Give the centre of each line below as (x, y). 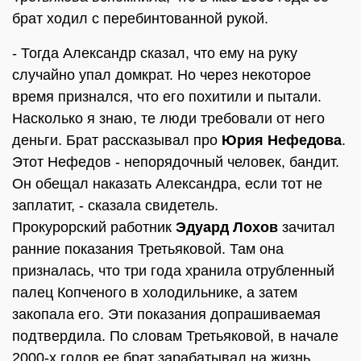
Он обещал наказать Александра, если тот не (167, 184)
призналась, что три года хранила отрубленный (173, 271)
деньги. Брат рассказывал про (117, 140)
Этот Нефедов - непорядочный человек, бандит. (176, 162)
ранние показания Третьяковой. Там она (148, 249)
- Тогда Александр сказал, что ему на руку (155, 53)
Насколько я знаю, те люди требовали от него (168, 118)
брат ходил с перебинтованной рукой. (140, 19)
